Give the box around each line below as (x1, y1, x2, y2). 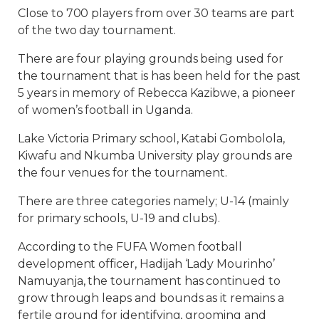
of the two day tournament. (18, 23, 176, 37)
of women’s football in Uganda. (18, 103, 193, 117)
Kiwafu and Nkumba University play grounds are (18, 148, 293, 162)
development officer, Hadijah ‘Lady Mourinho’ (18, 256, 275, 271)
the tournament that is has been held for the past (18, 68, 300, 83)
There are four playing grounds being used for (18, 51, 283, 66)
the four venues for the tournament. (18, 165, 228, 179)
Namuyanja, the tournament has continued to (18, 273, 281, 288)
